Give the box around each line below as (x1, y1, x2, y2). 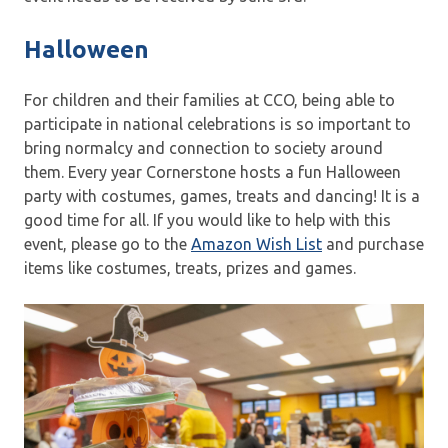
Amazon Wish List (191, 234, 322, 253)
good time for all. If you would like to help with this (24, 210, 391, 229)
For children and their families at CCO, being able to (24, 90, 395, 109)
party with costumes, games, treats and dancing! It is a (24, 186, 420, 205)
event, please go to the (24, 234, 191, 253)
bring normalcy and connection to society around (24, 138, 383, 157)
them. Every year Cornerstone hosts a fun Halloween (24, 162, 401, 181)
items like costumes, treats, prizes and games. (24, 258, 356, 277)
